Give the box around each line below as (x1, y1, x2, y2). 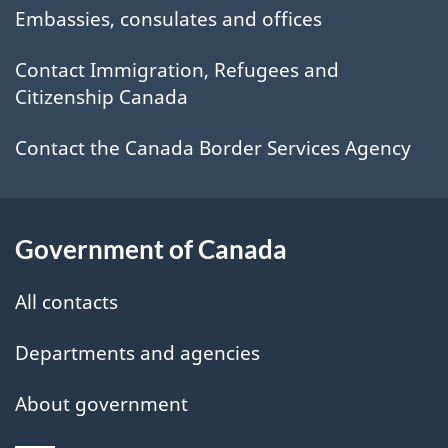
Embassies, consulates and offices (15, 6, 322, 33)
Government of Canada (15, 232, 287, 265)
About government (15, 390, 188, 417)
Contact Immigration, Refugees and (15, 57, 339, 84)
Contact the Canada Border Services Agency (15, 135, 411, 162)
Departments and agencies (15, 339, 260, 366)
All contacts (15, 288, 118, 315)
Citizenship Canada (15, 84, 188, 111)
